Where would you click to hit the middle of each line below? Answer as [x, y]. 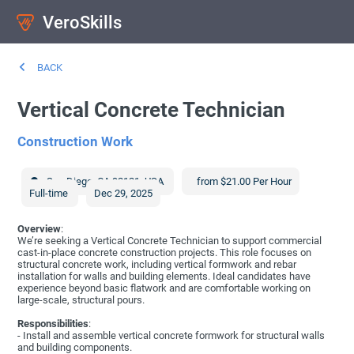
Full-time [50, 194]
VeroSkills [83, 22]
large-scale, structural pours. [81, 300]
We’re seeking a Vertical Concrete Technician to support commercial [170, 241]
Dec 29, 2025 [124, 194]
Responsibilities [53, 324]
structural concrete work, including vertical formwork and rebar [157, 265]
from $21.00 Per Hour [243, 182]
